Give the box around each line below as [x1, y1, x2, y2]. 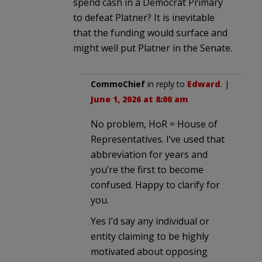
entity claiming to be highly [91, 229, 209, 243]
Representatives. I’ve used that [91, 132, 225, 146]
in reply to [145, 78, 187, 89]
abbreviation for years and [91, 147, 208, 161]
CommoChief [91, 78, 145, 89]
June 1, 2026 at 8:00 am [91, 93, 188, 105]
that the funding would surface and [73, 26, 227, 39]
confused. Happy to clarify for [91, 178, 220, 191]
